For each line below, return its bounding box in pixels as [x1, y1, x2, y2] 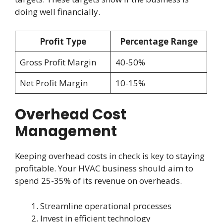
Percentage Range [120, 35, 198, 47]
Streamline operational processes [40, 200, 171, 212]
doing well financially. [15, 6, 100, 18]
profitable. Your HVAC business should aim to [15, 163, 193, 174]
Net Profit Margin [19, 77, 88, 89]
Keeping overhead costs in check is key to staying [15, 150, 205, 162]
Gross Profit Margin [19, 56, 96, 68]
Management [15, 121, 117, 142]
